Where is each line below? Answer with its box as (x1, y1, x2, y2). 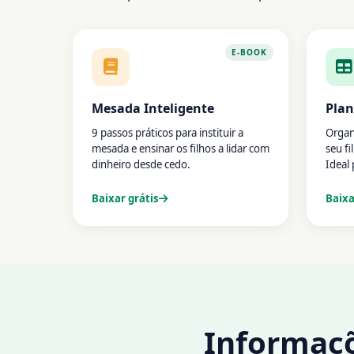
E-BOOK (232, 47, 268, 58)
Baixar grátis (92, 191, 159, 206)
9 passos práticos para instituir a (92, 126, 243, 141)
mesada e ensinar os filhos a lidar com (92, 141, 269, 156)
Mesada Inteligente (92, 100, 214, 118)
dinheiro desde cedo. (92, 157, 190, 172)
